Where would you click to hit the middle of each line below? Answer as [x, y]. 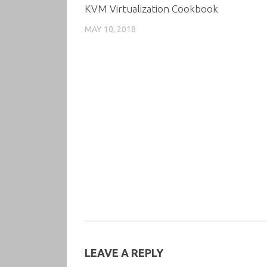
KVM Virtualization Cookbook [151, 8]
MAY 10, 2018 [110, 29]
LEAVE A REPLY [124, 253]
